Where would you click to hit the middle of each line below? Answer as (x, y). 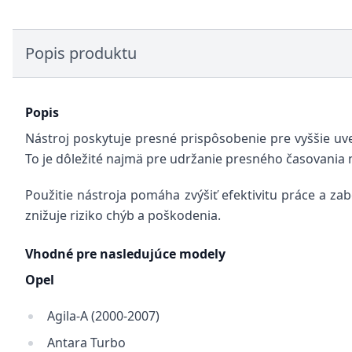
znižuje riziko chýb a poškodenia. (123, 215)
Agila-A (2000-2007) (103, 316)
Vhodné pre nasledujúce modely (125, 254)
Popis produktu (81, 53)
